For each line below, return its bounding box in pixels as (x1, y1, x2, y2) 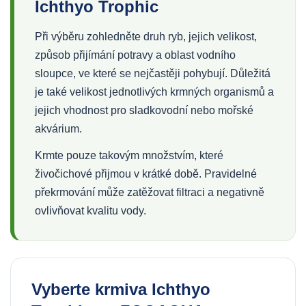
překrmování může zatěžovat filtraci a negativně (35, 186, 264, 198)
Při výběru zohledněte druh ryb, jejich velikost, (35, 31, 257, 42)
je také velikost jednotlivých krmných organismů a (35, 86, 274, 98)
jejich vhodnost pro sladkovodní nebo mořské (35, 105, 253, 116)
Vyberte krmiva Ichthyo (31, 280, 210, 298)
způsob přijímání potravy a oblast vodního (35, 49, 236, 61)
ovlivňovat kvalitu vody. (35, 205, 146, 217)
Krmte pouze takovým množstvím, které (35, 150, 223, 161)
